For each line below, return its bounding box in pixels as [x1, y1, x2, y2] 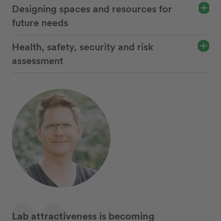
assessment [12, 55, 63, 67]
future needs [12, 17, 68, 29]
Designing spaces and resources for [12, 3, 172, 15]
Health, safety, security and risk [12, 41, 153, 53]
